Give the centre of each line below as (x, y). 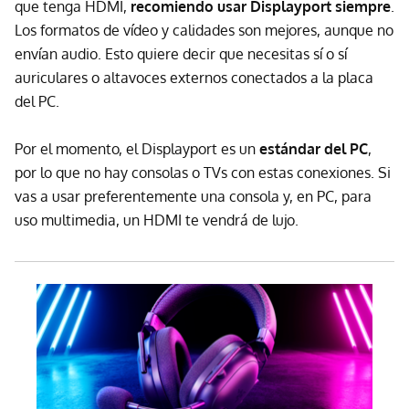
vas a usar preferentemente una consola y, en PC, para (193, 197)
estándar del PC (314, 149)
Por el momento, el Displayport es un (137, 149)
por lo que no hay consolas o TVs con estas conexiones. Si (203, 173)
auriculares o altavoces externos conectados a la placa (194, 78)
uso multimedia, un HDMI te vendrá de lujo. (157, 220)
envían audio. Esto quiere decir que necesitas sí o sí (181, 54)
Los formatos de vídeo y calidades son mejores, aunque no (204, 31)
